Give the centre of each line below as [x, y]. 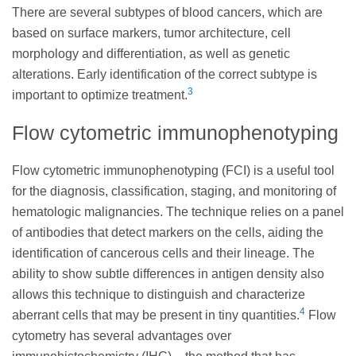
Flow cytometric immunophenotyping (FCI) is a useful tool [173, 170]
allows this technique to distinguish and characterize [159, 294]
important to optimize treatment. [100, 95]
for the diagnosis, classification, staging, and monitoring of [174, 191]
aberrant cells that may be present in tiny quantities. [156, 315]
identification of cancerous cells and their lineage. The [163, 253]
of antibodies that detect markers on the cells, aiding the [168, 232]
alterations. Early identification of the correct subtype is [164, 75]
